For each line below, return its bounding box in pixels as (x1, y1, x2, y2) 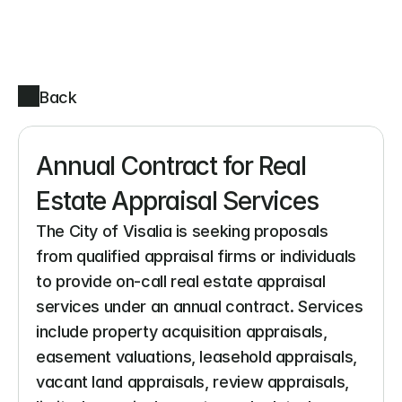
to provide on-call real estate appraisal (36, 272, 326, 291)
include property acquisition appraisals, (36, 322, 328, 341)
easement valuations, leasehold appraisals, (36, 347, 357, 366)
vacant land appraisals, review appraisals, (36, 372, 349, 391)
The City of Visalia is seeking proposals (36, 222, 328, 240)
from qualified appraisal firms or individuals (36, 247, 356, 266)
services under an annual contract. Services (36, 297, 363, 316)
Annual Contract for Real (36, 151, 307, 181)
